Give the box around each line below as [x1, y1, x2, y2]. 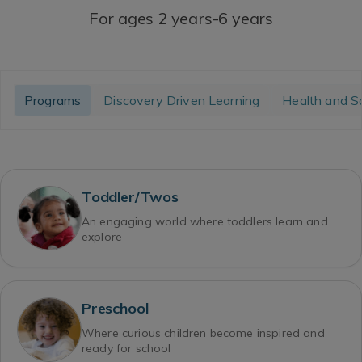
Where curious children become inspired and [82, 325, 325, 340]
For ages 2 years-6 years [88, 7, 274, 28]
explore [82, 229, 123, 244]
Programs [24, 91, 82, 108]
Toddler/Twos [82, 187, 179, 206]
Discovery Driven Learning [103, 91, 260, 108]
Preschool [82, 298, 149, 318]
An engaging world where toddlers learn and [82, 213, 328, 229]
